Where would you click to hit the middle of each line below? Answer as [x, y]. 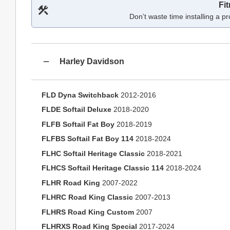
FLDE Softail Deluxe [76, 109]
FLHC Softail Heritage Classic [93, 153]
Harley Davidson [92, 61]
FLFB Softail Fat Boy [78, 124]
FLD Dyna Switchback [80, 95]
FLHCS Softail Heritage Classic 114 [103, 168]
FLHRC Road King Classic [87, 197]
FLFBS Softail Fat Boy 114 [88, 139]
